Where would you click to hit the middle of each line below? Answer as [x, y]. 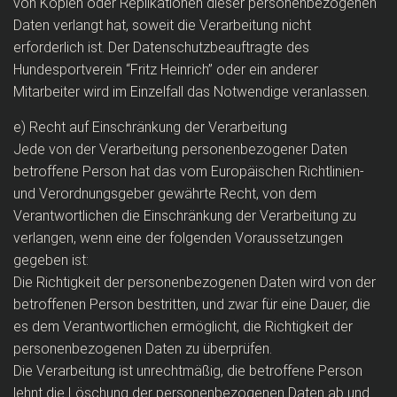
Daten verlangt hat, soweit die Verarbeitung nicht [162, 25]
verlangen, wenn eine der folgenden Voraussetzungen [178, 238]
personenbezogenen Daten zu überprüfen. [143, 349]
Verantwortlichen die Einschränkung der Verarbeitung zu [185, 216]
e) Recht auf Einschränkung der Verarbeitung [150, 127]
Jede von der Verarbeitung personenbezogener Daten [180, 149]
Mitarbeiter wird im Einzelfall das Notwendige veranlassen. [191, 92]
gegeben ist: [51, 260]
